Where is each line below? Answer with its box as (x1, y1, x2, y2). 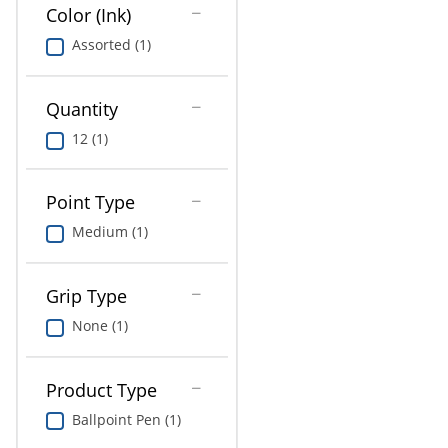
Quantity (45, 96, 118, 121)
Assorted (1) (71, 35, 151, 55)
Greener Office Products (13, 46, 172, 63)
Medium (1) (71, 222, 148, 242)
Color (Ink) (45, 3, 131, 28)
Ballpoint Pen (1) (71, 409, 181, 429)
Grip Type (45, 283, 127, 308)
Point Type (45, 190, 135, 215)
